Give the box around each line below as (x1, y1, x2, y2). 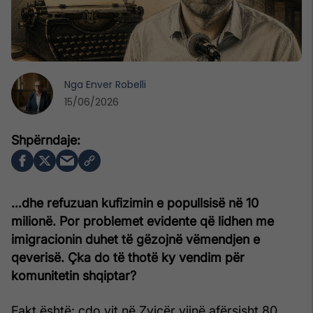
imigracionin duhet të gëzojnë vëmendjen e (11, 231, 260, 247)
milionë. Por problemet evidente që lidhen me (11, 213, 274, 228)
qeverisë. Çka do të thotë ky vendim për (11, 249, 245, 265)
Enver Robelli (86, 77, 146, 92)
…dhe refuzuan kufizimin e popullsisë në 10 (11, 195, 259, 210)
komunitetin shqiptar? (11, 268, 136, 283)
